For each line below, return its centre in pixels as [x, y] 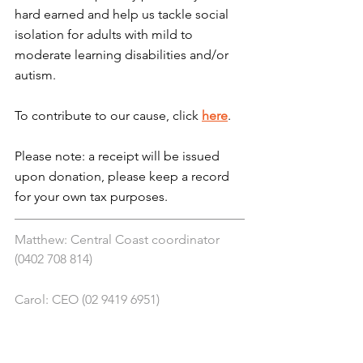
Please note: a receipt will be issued [119, 156]
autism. [35, 75]
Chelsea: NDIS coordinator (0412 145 [121, 319]
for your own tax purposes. [91, 196]
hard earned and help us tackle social [123, 14]
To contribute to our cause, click [108, 115]
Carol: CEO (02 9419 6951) [87, 299]
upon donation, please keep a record [124, 176]
